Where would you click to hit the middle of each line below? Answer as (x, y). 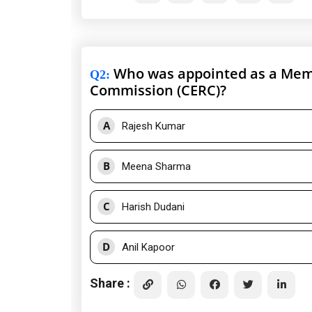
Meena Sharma (156, 167)
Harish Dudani (153, 207)
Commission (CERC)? (158, 91)
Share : (110, 283)
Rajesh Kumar (154, 126)
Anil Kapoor (148, 248)
